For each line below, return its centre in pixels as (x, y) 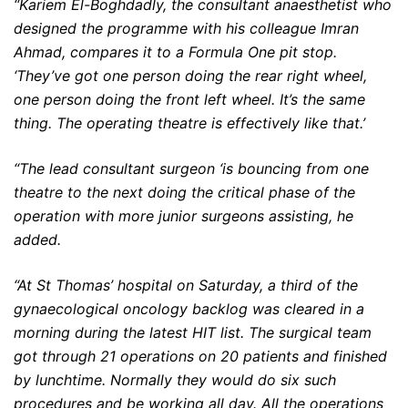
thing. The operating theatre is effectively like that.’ (189, 123)
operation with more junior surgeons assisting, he (184, 216)
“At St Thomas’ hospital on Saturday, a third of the (186, 286)
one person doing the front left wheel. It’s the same (189, 100)
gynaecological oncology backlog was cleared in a (189, 309)
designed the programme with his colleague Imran (186, 29)
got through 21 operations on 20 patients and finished (200, 357)
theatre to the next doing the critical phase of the (184, 193)
